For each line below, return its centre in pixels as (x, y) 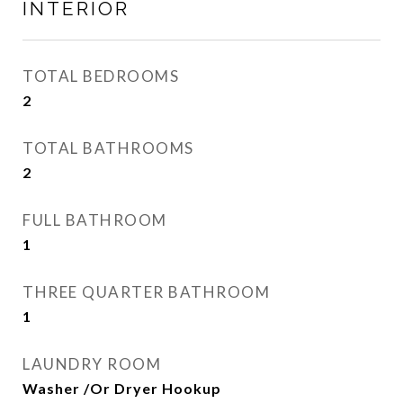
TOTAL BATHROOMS (108, 148)
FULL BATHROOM (95, 220)
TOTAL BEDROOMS (101, 76)
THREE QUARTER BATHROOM (146, 292)
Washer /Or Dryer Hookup (122, 388)
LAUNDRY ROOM (92, 364)
